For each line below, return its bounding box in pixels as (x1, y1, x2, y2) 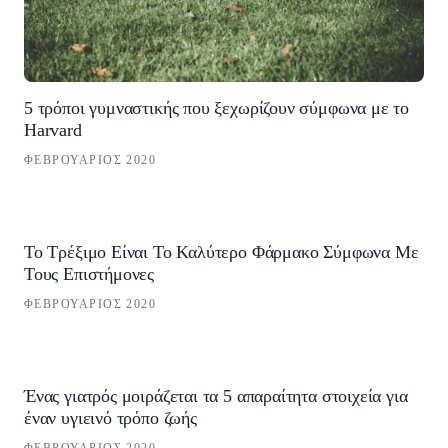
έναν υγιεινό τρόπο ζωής (24, 407, 197, 428)
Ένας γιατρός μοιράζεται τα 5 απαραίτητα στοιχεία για (24, 385, 408, 406)
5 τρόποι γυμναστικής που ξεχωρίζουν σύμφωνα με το (24, 98, 410, 119)
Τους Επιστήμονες (24, 263, 155, 284)
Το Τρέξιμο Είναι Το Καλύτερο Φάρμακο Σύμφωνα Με (24, 241, 419, 262)
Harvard (24, 120, 82, 141)
